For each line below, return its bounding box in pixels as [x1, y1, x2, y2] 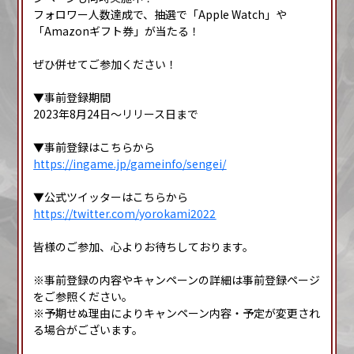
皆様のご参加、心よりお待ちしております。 [33, 239, 254, 255]
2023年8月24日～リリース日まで [33, 106, 199, 122]
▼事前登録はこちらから [33, 139, 156, 156]
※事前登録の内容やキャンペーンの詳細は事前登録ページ [33, 272, 321, 288]
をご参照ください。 [33, 288, 134, 305]
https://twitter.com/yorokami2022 [33, 205, 217, 222]
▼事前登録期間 [33, 89, 111, 106]
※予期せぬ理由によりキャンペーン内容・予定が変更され [33, 305, 321, 322]
